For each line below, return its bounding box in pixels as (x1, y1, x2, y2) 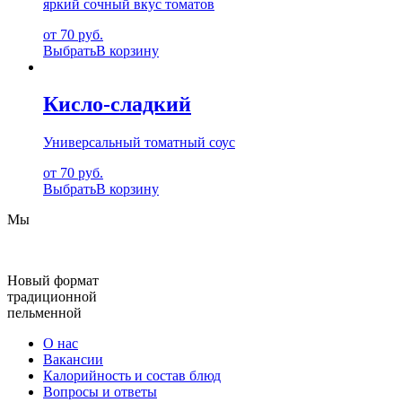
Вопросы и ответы (43, 384, 157, 400)
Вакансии (43, 352, 103, 368)
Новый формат (7, 273, 99, 289)
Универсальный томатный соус (43, 135, 235, 151)
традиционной (7, 289, 97, 305)
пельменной (7, 305, 82, 321)
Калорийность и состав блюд (43, 368, 221, 384)
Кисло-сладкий (43, 92, 191, 117)
